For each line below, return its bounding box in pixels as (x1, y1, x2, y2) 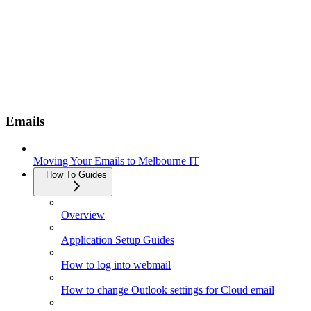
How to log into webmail (61, 258, 171, 271)
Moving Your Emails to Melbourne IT (33, 154, 199, 167)
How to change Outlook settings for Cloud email (61, 283, 274, 296)
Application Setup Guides (61, 233, 174, 246)
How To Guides (46, 169, 107, 180)
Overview (61, 208, 105, 221)
